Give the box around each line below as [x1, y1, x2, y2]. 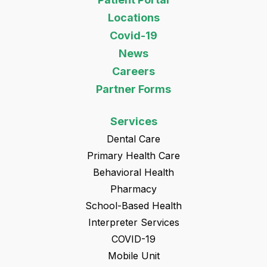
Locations [107, 11, 160, 24]
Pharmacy [110, 182, 157, 195]
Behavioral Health [93, 166, 174, 178]
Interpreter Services [88, 216, 179, 228]
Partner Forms [96, 82, 171, 95]
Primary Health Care [87, 149, 180, 162]
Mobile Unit [107, 249, 160, 262]
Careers [112, 64, 155, 77]
